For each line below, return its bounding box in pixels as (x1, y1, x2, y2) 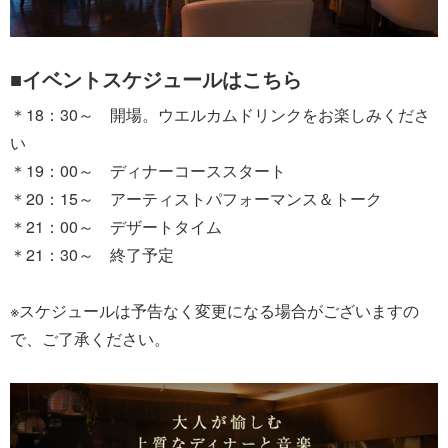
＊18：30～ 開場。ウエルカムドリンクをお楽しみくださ (10, 102, 430, 126)
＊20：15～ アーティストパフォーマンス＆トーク (10, 186, 382, 210)
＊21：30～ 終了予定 (10, 242, 174, 266)
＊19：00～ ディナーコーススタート (10, 158, 286, 182)
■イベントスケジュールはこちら (10, 63, 302, 93)
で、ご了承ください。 (10, 326, 170, 350)
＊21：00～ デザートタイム (10, 214, 222, 238)
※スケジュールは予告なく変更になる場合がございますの (10, 298, 419, 322)
